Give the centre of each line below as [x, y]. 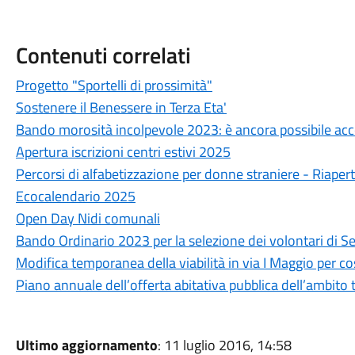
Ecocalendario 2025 [75, 196]
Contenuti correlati [103, 55]
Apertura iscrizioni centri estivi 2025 [123, 152]
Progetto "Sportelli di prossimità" [114, 85]
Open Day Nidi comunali [88, 218]
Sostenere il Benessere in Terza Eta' [121, 107]
